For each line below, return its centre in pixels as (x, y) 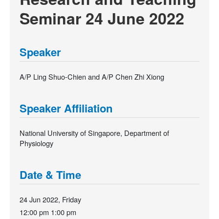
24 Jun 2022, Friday (50, 199)
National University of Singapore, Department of (94, 132)
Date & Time (50, 174)
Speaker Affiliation (66, 108)
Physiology (36, 143)
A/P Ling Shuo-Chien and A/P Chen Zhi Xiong (92, 76)
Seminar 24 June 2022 (102, 18)
